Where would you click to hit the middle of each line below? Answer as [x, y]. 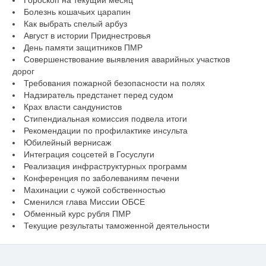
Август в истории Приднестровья [87, 36]
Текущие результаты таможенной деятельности [116, 226]
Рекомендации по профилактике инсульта [105, 131]
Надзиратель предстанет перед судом [98, 95]
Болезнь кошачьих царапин [77, 12]
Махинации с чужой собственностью [94, 190]
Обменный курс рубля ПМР [77, 214]
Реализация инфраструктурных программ [105, 167]
